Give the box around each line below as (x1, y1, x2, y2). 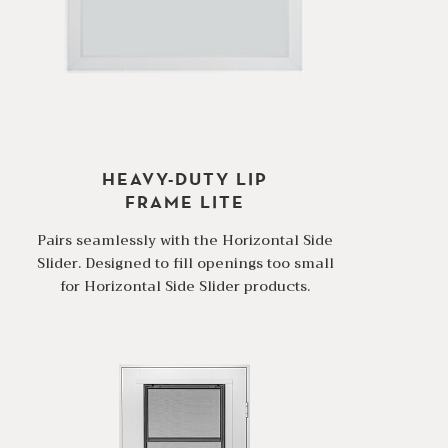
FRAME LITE (125, 190, 245, 214)
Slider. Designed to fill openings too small (36, 251, 334, 276)
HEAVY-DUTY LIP (102, 167, 268, 191)
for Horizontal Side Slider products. (60, 274, 310, 299)
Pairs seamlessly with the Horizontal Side (37, 228, 333, 253)
